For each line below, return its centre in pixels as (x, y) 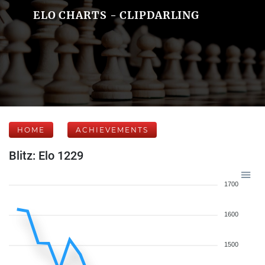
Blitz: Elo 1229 (46, 156)
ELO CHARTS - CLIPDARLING (116, 15)
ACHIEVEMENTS (112, 130)
